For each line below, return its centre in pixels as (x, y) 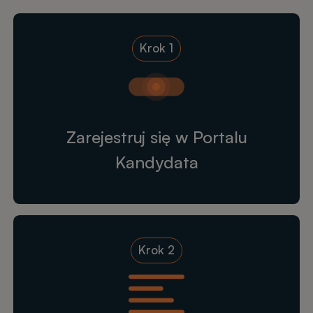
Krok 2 (156, 249)
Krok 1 (156, 48)
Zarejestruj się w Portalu (156, 137)
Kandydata (156, 162)
